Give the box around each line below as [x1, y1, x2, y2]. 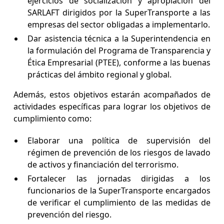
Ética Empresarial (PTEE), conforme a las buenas [27, 57, 211, 68]
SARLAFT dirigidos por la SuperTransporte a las [27, 7, 211, 18]
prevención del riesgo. [27, 209, 113, 220]
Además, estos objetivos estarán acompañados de [13, 89, 211, 100]
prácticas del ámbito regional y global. [27, 69, 171, 80]
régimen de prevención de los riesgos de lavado [27, 147, 211, 158]
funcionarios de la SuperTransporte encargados [27, 185, 211, 196]
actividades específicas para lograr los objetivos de [13, 101, 211, 112]
